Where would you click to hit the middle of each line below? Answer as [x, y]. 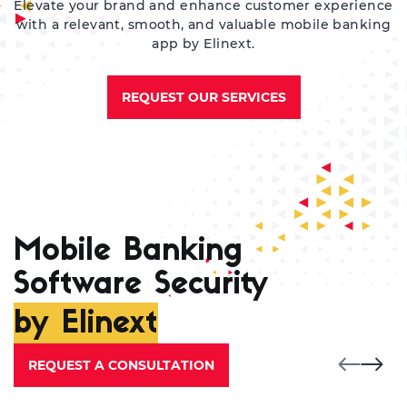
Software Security [141, 286]
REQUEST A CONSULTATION [121, 365]
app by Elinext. [203, 44]
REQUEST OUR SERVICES [203, 97]
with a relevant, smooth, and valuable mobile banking [203, 25]
